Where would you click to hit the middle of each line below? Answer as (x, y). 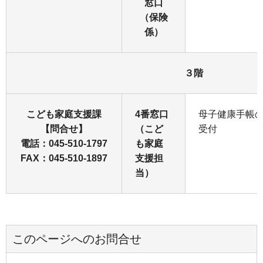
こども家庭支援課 (64, 114)
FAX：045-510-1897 (64, 158)
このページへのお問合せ (77, 239)
